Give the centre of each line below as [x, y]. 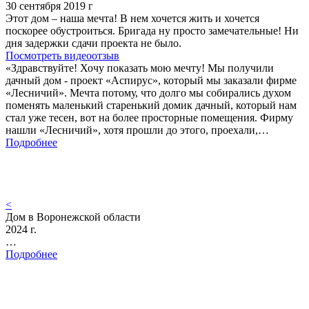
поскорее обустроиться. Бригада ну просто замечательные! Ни [152, 31]
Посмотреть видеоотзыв [62, 56]
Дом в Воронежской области [73, 217]
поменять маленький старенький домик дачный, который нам [151, 106]
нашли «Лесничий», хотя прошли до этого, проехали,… [137, 130]
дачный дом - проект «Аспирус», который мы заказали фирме [151, 81]
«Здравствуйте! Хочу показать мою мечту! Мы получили [140, 68]
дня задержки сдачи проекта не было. [93, 43]
